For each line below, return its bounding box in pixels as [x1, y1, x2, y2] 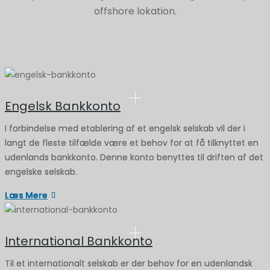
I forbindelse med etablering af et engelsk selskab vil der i [5, 122, 245, 134]
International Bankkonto [5, 233, 152, 250]
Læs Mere [5, 189, 48, 201]
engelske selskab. [5, 166, 77, 178]
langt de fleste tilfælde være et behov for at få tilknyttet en [5, 137, 259, 149]
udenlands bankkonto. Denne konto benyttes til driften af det [5, 151, 263, 163]
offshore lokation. [93, 4, 177, 18]
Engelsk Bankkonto [5, 98, 121, 115]
